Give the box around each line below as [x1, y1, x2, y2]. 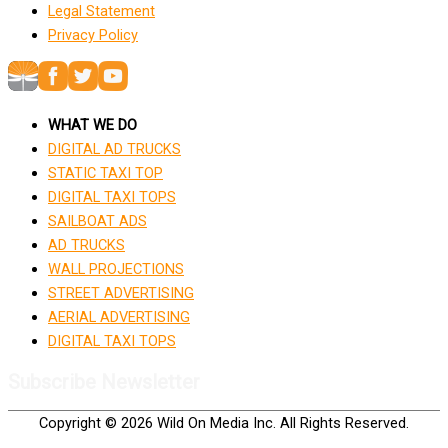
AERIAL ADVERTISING [48, 307, 190, 326]
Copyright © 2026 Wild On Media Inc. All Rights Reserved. [39, 414, 409, 433]
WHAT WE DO [48, 115, 137, 134]
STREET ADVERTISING [48, 283, 194, 302]
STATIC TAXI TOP [48, 163, 163, 182]
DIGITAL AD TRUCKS [48, 139, 181, 158]
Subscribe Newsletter [8, 369, 200, 394]
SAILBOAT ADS [48, 211, 147, 230]
